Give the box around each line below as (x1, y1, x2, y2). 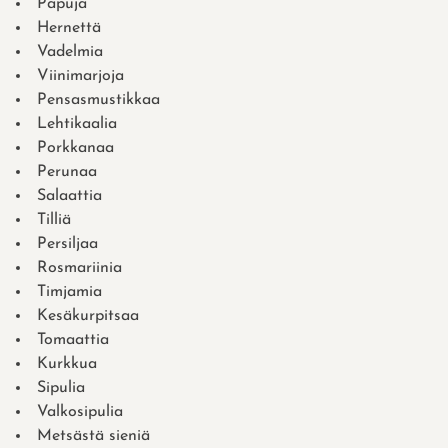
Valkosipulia (37, 403, 123, 420)
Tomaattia (37, 331, 109, 348)
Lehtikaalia (37, 115, 117, 132)
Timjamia (37, 283, 102, 300)
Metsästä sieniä (37, 427, 150, 444)
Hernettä (37, 19, 101, 36)
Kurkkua (37, 355, 97, 372)
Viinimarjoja (37, 67, 124, 84)
